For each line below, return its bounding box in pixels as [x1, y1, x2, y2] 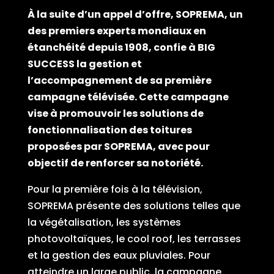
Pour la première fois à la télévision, [27, 182, 202, 196]
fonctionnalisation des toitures [27, 122, 192, 137]
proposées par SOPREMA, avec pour [27, 139, 210, 154]
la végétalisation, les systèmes [27, 215, 181, 229]
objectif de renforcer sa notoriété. [27, 155, 205, 170]
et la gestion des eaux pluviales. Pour [27, 248, 210, 262]
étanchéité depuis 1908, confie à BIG [27, 40, 215, 54]
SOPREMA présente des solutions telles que [27, 198, 240, 213]
